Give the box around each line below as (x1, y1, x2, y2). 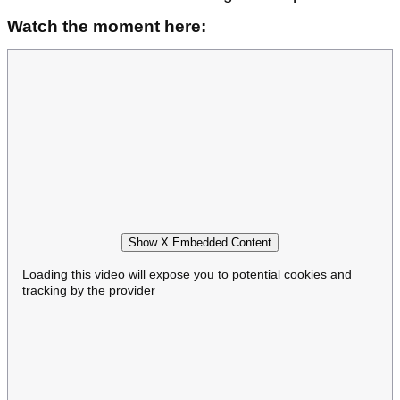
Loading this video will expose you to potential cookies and (22, 266, 352, 281)
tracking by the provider (22, 282, 155, 297)
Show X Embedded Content (129, 235, 271, 249)
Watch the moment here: (7, 17, 206, 37)
